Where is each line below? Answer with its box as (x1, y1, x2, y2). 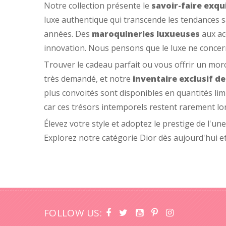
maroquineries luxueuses (92, 28, 200, 39)
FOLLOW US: (44, 206, 102, 219)
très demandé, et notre (44, 73, 133, 84)
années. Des (44, 28, 92, 39)
